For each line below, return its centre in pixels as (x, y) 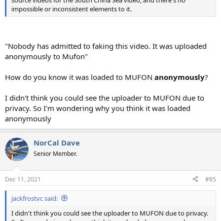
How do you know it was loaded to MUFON (80, 77)
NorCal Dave (57, 143)
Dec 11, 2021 (23, 179)
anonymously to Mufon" (46, 56)
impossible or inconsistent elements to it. (72, 9)
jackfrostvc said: (35, 198)
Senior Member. (55, 154)
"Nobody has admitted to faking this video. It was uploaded (106, 46)
